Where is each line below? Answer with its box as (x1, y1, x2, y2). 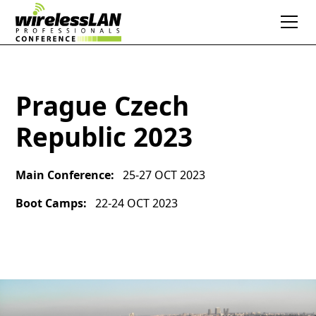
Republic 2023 (16, 119, 193, 154)
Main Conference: (16, 167, 115, 183)
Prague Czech (16, 88, 190, 123)
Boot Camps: (16, 195, 87, 211)
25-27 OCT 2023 (122, 167, 205, 183)
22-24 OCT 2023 (95, 195, 178, 211)
